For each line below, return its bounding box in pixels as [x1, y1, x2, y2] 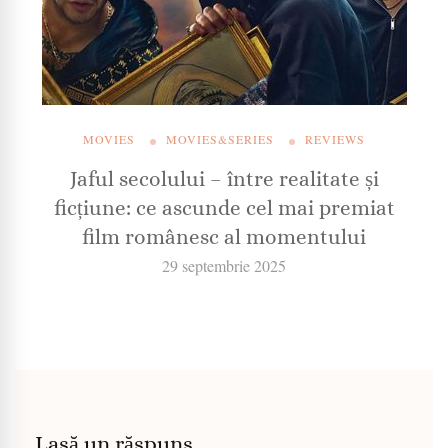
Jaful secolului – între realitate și [69, 167, 379, 192]
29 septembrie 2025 [162, 255, 286, 277]
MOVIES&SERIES [166, 131, 274, 148]
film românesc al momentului [82, 225, 366, 250]
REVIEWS [305, 131, 365, 148]
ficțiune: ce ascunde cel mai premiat [53, 196, 395, 221]
